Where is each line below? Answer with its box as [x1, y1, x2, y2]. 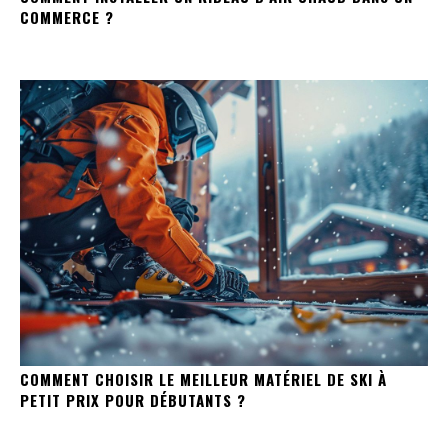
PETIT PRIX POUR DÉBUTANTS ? [20, 388, 246, 411]
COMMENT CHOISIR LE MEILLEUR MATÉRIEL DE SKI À [20, 367, 387, 390]
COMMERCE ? [20, 6, 114, 29]
